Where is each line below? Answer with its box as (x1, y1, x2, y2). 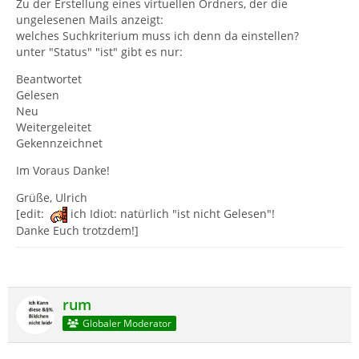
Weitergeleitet (16, 119, 91, 135)
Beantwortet (16, 71, 82, 87)
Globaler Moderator (82, 316, 171, 330)
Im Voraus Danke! (16, 163, 110, 178)
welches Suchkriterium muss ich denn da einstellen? (16, 28, 299, 43)
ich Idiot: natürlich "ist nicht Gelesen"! (67, 206, 275, 221)
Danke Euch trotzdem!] (16, 223, 139, 239)
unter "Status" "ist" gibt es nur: (16, 44, 183, 59)
